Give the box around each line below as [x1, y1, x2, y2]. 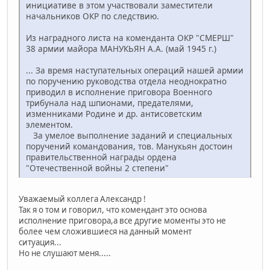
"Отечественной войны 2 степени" [26, 162, 169, 174]
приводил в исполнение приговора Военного [26, 86, 212, 98]
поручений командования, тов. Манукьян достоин [26, 140, 233, 152]
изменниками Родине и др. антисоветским [26, 107, 204, 119]
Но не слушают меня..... [19, 247, 111, 259]
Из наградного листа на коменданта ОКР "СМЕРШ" [26, 31, 234, 43]
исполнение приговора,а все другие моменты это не [19, 215, 226, 226]
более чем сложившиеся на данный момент [19, 225, 192, 237]
